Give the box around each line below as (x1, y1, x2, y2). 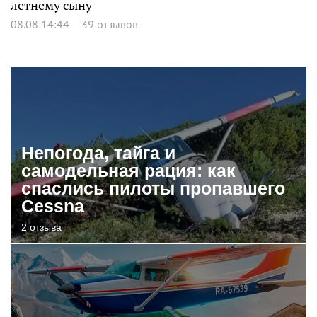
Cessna (21, 195, 84, 216)
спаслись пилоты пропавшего (21, 178, 285, 198)
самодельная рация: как (21, 160, 236, 180)
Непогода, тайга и (21, 142, 175, 163)
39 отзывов (81, 16, 138, 31)
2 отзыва (21, 221, 62, 233)
